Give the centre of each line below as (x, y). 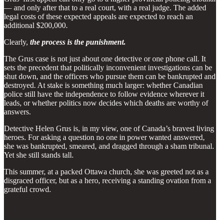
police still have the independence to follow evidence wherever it (104, 94)
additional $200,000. (36, 25)
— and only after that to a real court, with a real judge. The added (105, 7)
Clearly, (17, 42)
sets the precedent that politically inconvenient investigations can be (108, 67)
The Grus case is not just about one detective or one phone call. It (105, 58)
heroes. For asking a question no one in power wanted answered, (104, 137)
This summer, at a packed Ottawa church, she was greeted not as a (106, 171)
